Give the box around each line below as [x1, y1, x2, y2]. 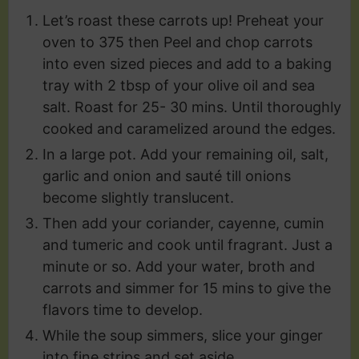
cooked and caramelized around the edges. [42, 119, 336, 137]
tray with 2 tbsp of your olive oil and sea [42, 76, 315, 94]
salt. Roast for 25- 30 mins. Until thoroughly [42, 98, 341, 115]
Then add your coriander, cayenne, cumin [42, 214, 325, 232]
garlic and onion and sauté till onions [42, 167, 291, 184]
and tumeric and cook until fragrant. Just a [42, 236, 333, 253]
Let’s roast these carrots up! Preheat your [42, 11, 324, 29]
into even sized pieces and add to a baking [42, 54, 332, 72]
